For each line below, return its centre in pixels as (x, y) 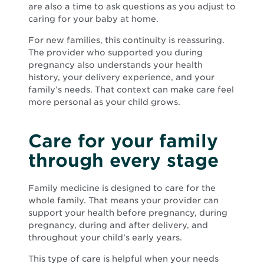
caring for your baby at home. (93, 19)
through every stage (123, 160)
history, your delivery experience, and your (121, 77)
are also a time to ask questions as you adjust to (132, 6)
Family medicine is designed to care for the (122, 188)
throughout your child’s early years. (105, 237)
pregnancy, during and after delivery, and (118, 225)
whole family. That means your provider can (123, 200)
